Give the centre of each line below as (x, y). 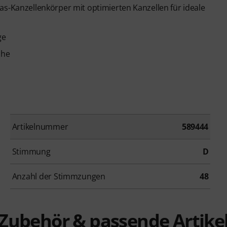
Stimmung (31, 151)
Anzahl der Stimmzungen (59, 176)
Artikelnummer (40, 126)
